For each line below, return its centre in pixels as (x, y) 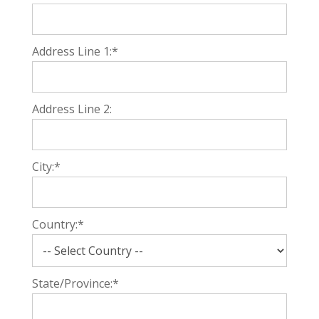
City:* (46, 167)
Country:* (58, 224)
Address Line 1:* (75, 51)
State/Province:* (75, 283)
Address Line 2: (72, 109)
